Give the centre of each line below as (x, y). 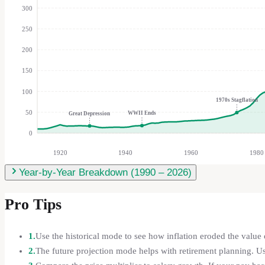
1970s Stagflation (237, 100)
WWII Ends (142, 113)
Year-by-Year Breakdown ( (77, 172)
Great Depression (90, 113)
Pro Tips (33, 204)
